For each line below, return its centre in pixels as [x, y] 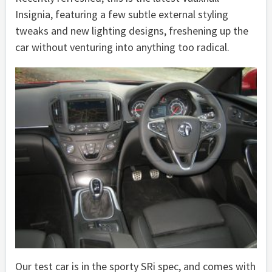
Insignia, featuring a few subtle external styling [122, 14]
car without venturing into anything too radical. [122, 47]
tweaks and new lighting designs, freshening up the [132, 30]
